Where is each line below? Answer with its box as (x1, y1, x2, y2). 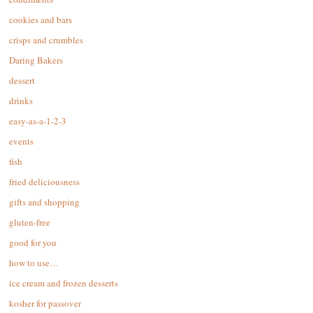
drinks (9, 94, 33, 108)
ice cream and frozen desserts (9, 277, 118, 290)
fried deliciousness (9, 175, 80, 189)
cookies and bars (9, 13, 72, 27)
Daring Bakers (9, 54, 63, 67)
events (9, 135, 34, 148)
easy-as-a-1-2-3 (9, 115, 66, 128)
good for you (9, 236, 57, 249)
